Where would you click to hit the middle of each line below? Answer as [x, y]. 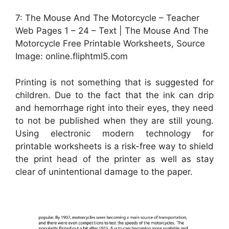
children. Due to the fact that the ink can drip [114, 95]
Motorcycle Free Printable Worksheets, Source [110, 44]
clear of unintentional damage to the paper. [104, 171]
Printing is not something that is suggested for [114, 82]
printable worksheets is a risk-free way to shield [114, 146]
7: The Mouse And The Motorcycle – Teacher [107, 18]
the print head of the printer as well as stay [114, 159]
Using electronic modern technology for [114, 133]
